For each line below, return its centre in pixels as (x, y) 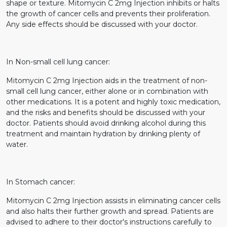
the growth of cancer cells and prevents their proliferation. (108, 13)
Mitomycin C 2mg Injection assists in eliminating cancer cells (113, 200)
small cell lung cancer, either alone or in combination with (107, 91)
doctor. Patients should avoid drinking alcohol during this (106, 123)
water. (17, 144)
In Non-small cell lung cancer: (58, 62)
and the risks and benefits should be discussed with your (106, 112)
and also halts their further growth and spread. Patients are (110, 211)
